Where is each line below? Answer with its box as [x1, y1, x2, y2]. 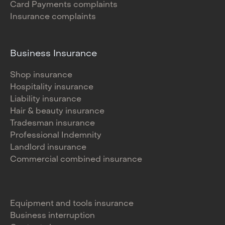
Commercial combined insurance [10, 156, 142, 164]
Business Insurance [10, 50, 97, 59]
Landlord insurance [10, 144, 86, 152]
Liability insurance [10, 95, 81, 104]
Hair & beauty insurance [10, 107, 104, 116]
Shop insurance [10, 71, 72, 80]
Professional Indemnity [10, 132, 101, 140]
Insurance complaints [10, 13, 96, 22]
